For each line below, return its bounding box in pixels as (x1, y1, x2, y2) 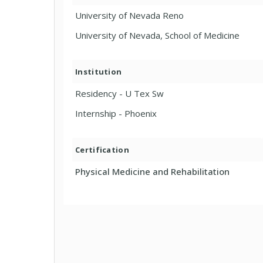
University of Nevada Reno (75, 9, 184, 21)
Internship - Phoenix (75, 107, 157, 119)
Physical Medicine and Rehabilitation (75, 165, 230, 177)
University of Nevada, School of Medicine (75, 29, 240, 41)
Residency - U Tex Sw (75, 87, 164, 99)
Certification (75, 144, 129, 155)
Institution (75, 66, 122, 77)
